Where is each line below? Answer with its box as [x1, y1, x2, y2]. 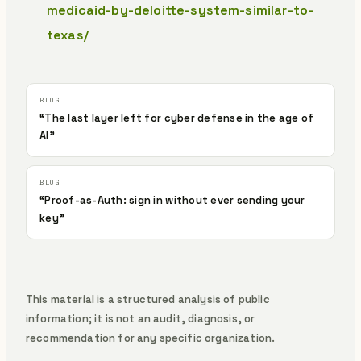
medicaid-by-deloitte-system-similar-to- [47, 2, 314, 19]
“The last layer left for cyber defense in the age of [39, 111, 314, 125]
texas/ [47, 27, 89, 44]
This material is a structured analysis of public [26, 293, 270, 306]
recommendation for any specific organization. [26, 331, 276, 345]
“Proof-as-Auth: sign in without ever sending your [39, 193, 305, 207]
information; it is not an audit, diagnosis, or [26, 312, 255, 326]
